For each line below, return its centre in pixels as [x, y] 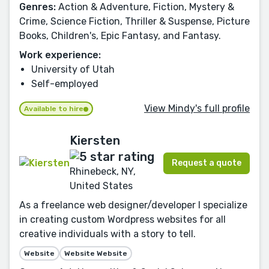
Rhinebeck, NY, [103, 171]
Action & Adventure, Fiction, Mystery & [145, 7]
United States [101, 186]
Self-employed [65, 84]
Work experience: [60, 55]
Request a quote [207, 163]
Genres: [38, 7]
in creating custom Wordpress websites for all [122, 219]
